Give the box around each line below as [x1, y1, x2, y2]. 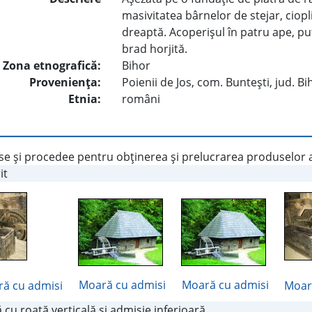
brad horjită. [122, 41, 188, 57]
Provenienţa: [29, 75, 102, 91]
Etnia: [68, 91, 102, 107]
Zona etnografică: [3, 58, 102, 74]
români [122, 91, 161, 107]
